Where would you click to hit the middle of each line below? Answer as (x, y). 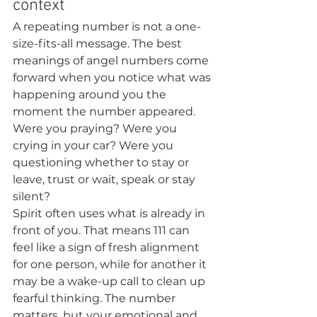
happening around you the (91, 94)
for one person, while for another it (111, 264)
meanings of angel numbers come (112, 60)
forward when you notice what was (113, 77)
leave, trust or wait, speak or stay (105, 179)
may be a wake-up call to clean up (110, 281)
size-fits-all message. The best (99, 44)
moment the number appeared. (105, 111)
